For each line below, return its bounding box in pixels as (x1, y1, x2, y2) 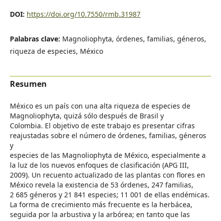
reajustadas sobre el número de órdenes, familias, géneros (9, 131, 206, 141)
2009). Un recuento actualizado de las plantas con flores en (9, 170, 205, 180)
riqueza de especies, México (9, 46, 103, 56)
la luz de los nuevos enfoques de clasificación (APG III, (9, 160, 189, 170)
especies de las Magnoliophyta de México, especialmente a (9, 150, 206, 160)
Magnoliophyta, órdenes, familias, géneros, (62, 34, 206, 43)
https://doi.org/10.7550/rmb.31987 (26, 9, 141, 19)
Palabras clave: (9, 34, 62, 43)
